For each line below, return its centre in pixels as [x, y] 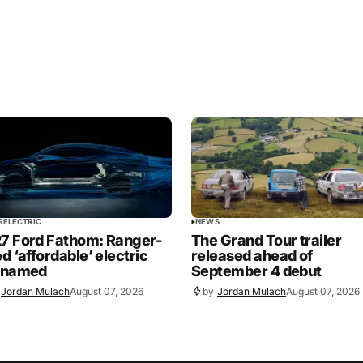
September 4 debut [256, 271]
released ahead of [252, 256]
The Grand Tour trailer [267, 241]
